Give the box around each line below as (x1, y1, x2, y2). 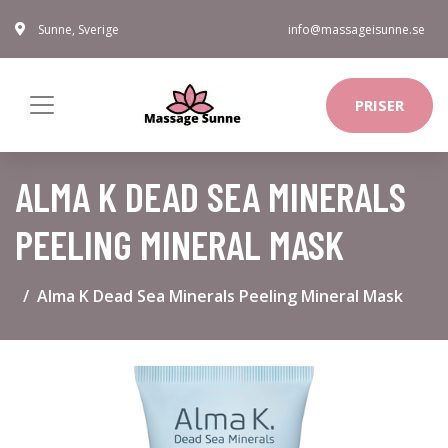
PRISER (355, 95, 404, 115)
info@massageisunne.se (288, 21, 425, 38)
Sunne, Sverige (38, 21, 119, 38)
